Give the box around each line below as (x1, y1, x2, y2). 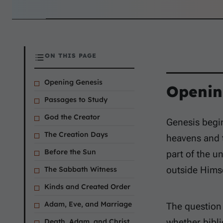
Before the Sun (44, 147, 96, 156)
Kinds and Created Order (44, 182, 130, 191)
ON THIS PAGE (45, 52, 97, 60)
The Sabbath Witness (44, 164, 117, 174)
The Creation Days (44, 129, 108, 139)
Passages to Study (44, 95, 108, 104)
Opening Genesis (44, 77, 103, 87)
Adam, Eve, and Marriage (44, 199, 132, 209)
